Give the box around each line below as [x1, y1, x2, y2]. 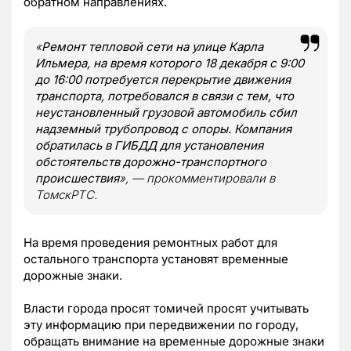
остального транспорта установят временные [24, 251, 288, 266]
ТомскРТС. [35, 186, 97, 202]
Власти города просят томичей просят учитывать [24, 300, 309, 316]
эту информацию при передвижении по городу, [24, 317, 299, 332]
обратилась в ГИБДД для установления [35, 137, 263, 153]
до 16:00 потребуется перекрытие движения [35, 71, 291, 87]
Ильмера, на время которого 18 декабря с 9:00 [35, 55, 304, 71]
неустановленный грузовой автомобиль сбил [35, 104, 297, 120]
